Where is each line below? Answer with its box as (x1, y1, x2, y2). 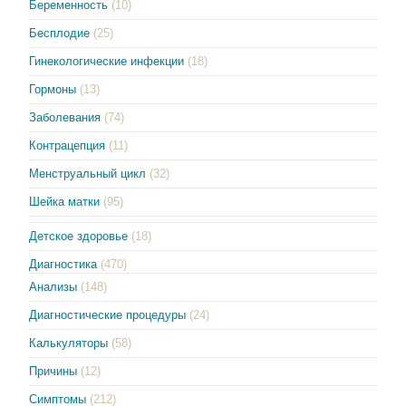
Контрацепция (29, 138, 106, 152)
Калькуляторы (29, 335, 109, 350)
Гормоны (29, 82, 77, 96)
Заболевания (29, 110, 101, 124)
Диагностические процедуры (29, 307, 187, 322)
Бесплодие (29, 25, 91, 40)
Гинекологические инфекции (29, 53, 185, 68)
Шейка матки (29, 194, 101, 208)
